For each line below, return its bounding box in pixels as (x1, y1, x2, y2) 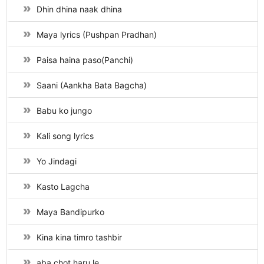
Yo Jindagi (36, 156, 77, 166)
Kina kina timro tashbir (36, 232, 122, 242)
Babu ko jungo (36, 105, 92, 115)
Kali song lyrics (36, 131, 94, 141)
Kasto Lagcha (36, 181, 90, 192)
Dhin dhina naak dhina (36, 4, 122, 14)
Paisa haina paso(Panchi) (36, 55, 133, 65)
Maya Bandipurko (36, 207, 104, 217)
